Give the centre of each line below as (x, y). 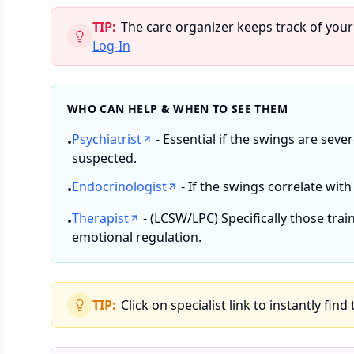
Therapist (100, 218)
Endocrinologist (119, 186)
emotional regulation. (137, 237)
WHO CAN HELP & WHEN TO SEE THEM (177, 109)
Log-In (111, 46)
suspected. (104, 158)
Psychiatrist (107, 139)
